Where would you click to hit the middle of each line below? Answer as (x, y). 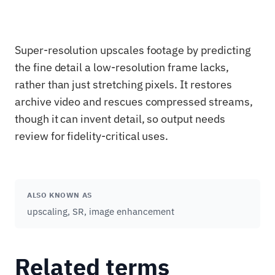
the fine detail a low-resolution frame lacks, (122, 67)
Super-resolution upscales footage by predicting (133, 50)
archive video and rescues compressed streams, (134, 102)
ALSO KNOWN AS (60, 195)
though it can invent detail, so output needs (120, 119)
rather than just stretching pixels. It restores (123, 84)
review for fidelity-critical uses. (92, 136)
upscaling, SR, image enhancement (101, 211)
